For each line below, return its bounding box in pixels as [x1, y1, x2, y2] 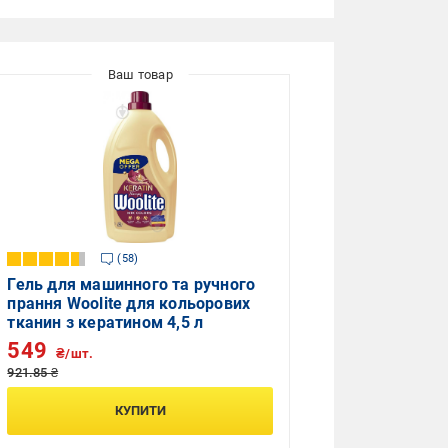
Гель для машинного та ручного [7, 275, 256, 295]
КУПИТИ [114, 403, 166, 419]
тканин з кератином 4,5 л [7, 313, 204, 333]
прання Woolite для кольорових [7, 294, 251, 314]
